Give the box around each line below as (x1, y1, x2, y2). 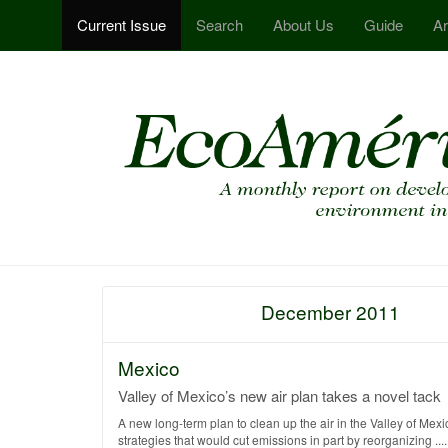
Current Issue (77, 14, 166, 35)
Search (196, 14, 243, 35)
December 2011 (261, 298, 401, 325)
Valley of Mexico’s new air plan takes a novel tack (118, 385, 441, 406)
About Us (273, 14, 334, 35)
